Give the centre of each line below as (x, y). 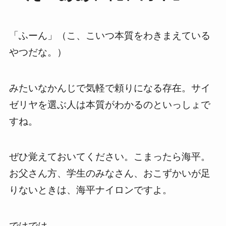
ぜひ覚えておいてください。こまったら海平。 (109, 157)
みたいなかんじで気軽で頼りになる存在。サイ (109, 88)
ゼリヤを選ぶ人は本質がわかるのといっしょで (109, 104)
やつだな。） (38, 52)
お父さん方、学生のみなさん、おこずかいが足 (109, 174)
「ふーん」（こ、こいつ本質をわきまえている (109, 35)
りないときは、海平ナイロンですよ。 (90, 190)
